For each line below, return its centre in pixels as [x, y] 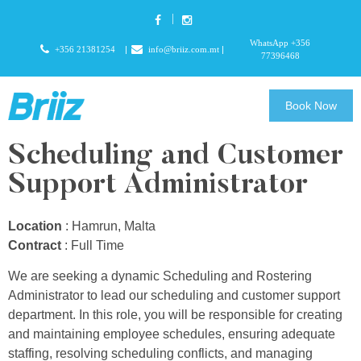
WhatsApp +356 [280, 43]
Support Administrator [158, 186]
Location [35, 226]
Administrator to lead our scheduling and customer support [174, 296]
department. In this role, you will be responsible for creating [175, 315]
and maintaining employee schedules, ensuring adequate [172, 334]
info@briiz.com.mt [183, 49]
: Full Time [93, 245]
